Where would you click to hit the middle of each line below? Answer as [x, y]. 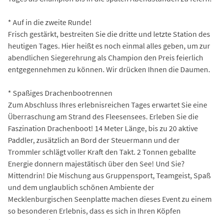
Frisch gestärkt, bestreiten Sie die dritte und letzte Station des [109, 34]
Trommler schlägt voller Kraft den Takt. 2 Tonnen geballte [102, 152]
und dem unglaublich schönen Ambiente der [81, 187]
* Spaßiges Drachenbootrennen [60, 93]
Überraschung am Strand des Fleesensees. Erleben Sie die [103, 117]
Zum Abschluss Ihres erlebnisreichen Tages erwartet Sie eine [108, 105]
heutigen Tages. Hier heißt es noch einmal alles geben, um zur [109, 46]
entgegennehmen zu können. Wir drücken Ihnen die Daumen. [109, 69]
